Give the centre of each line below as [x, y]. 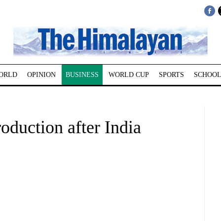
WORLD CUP [129, 75]
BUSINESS [82, 75]
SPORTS [171, 75]
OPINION [41, 75]
